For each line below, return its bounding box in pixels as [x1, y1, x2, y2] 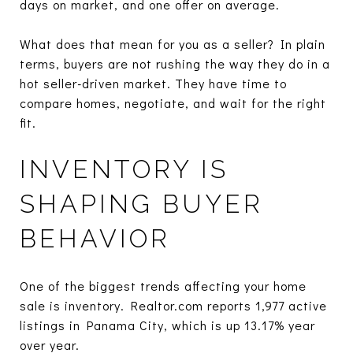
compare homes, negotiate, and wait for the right [20, 94, 326, 111]
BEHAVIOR [20, 223, 170, 253]
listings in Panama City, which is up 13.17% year [20, 316, 315, 333]
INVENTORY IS [20, 154, 229, 184]
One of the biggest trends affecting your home [20, 277, 307, 294]
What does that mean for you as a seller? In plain [20, 35, 325, 52]
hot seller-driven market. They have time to [20, 74, 287, 91]
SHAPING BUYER [20, 188, 263, 218]
